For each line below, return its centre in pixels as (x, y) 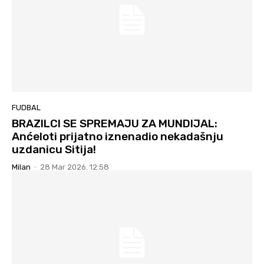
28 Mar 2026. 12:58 (75, 167)
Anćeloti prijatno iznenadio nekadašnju (118, 137)
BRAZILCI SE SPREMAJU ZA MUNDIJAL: (115, 124)
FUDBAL (26, 108)
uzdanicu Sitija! (54, 150)
